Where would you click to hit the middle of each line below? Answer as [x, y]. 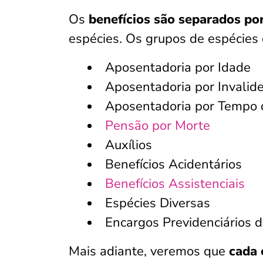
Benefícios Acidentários [173, 164]
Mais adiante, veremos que [149, 251]
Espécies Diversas [158, 203]
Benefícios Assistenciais [175, 184]
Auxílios [129, 145]
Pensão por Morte [158, 126]
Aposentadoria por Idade [178, 68]
